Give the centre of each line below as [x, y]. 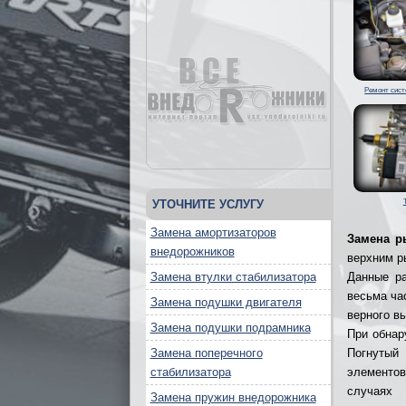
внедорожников [192, 251]
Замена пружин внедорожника [233, 397]
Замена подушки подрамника [230, 328]
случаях [370, 391]
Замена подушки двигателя [226, 302]
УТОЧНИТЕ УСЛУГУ [208, 204]
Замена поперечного [206, 353]
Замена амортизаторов [213, 232]
